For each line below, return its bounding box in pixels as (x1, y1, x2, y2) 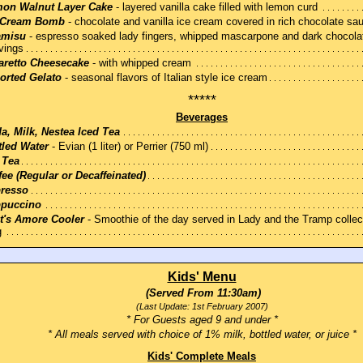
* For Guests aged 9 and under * (126, 314, 278, 327)
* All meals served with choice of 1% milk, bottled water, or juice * (47, 328, 357, 341)
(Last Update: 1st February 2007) (135, 301, 268, 312)
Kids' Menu (167, 270, 237, 284)
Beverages (176, 111, 228, 124)
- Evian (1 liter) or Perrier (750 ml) (49, 140, 208, 153)
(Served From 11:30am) (143, 287, 261, 300)
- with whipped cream (89, 57, 191, 70)
